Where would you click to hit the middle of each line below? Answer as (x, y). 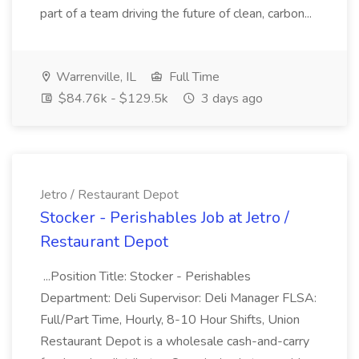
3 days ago (230, 99)
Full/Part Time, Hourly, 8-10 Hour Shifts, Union (170, 320)
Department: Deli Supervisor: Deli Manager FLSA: (178, 298)
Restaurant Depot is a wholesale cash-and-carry (175, 341)
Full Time (193, 77)
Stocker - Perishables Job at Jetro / (165, 218)
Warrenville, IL (95, 77)
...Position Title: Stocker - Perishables (145, 276)
